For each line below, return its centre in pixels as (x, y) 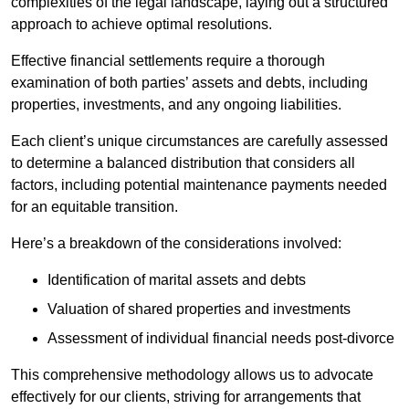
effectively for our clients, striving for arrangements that (186, 397)
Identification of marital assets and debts (177, 280)
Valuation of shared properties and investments (199, 309)
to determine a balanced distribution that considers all (183, 163)
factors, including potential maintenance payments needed (199, 185)
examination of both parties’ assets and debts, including (189, 83)
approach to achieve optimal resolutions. (142, 25)
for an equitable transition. (94, 207)
